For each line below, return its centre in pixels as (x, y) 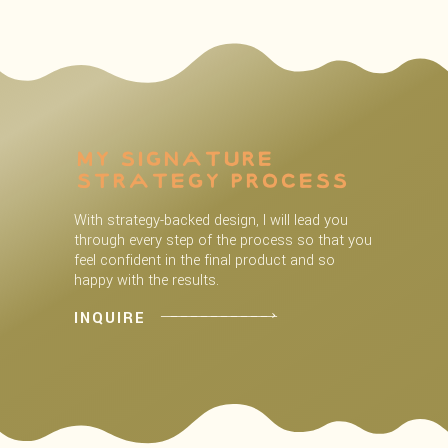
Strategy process (210, 183)
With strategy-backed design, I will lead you (211, 220)
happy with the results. (148, 280)
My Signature (173, 161)
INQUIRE (110, 319)
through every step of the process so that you (223, 240)
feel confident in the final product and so (204, 260)
